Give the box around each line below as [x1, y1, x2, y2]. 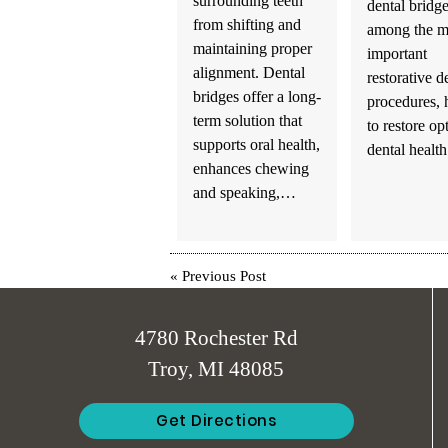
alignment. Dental [192, 62, 305, 82]
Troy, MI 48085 [148, 357, 284, 381]
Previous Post [181, 268, 266, 285]
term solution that [192, 110, 302, 130]
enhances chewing [192, 158, 309, 178]
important [366, 43, 427, 63]
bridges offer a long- [192, 86, 321, 106]
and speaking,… [192, 182, 296, 202]
